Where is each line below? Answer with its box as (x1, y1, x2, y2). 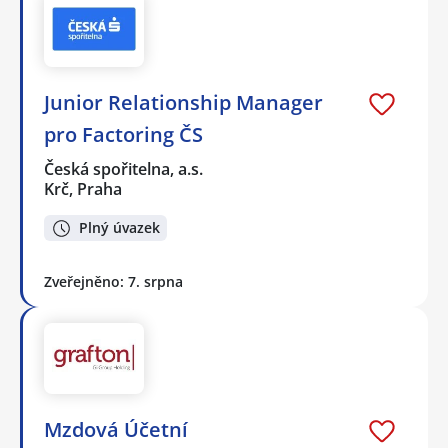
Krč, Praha (44, 177, 122, 200)
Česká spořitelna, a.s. (44, 157, 205, 180)
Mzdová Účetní (44, 415, 188, 443)
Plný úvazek (79, 218, 160, 238)
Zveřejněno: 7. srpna (44, 272, 183, 292)
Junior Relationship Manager (44, 88, 323, 116)
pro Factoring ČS (44, 120, 203, 148)
